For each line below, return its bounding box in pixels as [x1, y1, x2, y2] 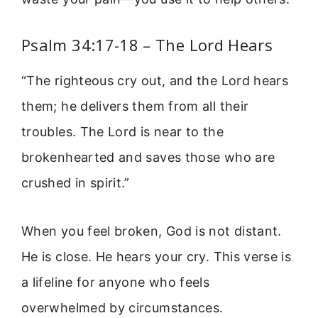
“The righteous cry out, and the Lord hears [21, 72, 289, 88]
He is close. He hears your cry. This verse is [21, 249, 292, 265]
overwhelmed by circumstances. [21, 300, 224, 316]
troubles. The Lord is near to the [21, 124, 224, 139]
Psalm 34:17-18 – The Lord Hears [21, 33, 273, 55]
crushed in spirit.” [21, 175, 130, 190]
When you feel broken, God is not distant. [21, 224, 282, 239]
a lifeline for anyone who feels [21, 275, 210, 290]
